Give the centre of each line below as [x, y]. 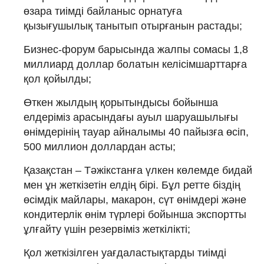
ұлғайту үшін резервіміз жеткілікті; [107, 229]
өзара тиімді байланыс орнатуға [103, 11]
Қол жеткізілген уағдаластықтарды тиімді [125, 253]
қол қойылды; [57, 79]
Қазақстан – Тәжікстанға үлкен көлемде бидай [138, 170]
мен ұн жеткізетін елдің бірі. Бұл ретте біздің [132, 185]
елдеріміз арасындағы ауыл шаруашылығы [131, 117]
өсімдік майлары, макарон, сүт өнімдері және [135, 199]
